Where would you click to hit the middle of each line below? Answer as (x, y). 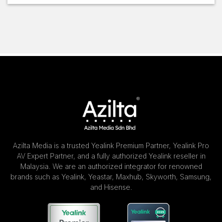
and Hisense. (111, 187)
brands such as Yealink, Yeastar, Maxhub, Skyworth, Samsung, (111, 177)
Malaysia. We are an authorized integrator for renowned (111, 166)
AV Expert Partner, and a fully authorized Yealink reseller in (111, 156)
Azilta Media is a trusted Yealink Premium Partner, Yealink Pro (111, 146)
